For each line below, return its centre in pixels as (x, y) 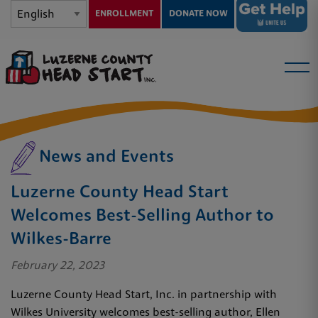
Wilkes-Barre (61, 240)
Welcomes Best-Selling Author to (142, 216)
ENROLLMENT (125, 14)
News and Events (106, 157)
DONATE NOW (198, 14)
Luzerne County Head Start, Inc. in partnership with (144, 295)
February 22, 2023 (57, 266)
